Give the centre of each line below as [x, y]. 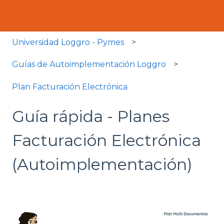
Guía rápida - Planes [91, 116]
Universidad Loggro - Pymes [68, 42]
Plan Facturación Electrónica [70, 86]
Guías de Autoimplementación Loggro [89, 64]
